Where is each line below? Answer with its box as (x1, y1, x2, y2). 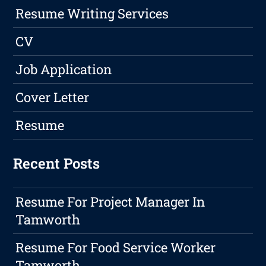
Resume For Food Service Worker (15, 239, 216, 256)
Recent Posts (13, 154, 100, 173)
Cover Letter (15, 88, 90, 106)
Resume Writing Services (15, 5, 169, 23)
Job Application (15, 61, 112, 78)
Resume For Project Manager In (15, 193, 205, 211)
